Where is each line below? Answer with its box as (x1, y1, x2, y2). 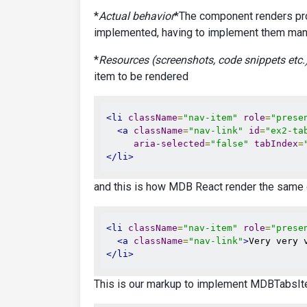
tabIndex (254, 138, 298, 149)
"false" (210, 138, 249, 149)
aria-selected (134, 138, 205, 149)
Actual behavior (99, 10, 174, 23)
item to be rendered (94, 70, 188, 83)
